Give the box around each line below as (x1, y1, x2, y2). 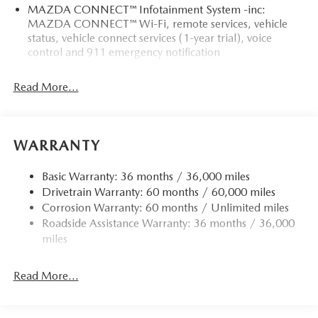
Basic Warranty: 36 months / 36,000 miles (41, 170, 250, 184)
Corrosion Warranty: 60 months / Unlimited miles (41, 201, 289, 215)
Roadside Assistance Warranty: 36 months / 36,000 (41, 216, 295, 231)
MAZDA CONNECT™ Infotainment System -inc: (27, 3, 265, 17)
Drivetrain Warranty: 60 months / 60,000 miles (41, 185, 275, 199)
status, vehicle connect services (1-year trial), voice (27, 31, 272, 45)
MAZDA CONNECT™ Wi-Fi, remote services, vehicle (27, 17, 287, 31)
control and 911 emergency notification (27, 45, 220, 60)
